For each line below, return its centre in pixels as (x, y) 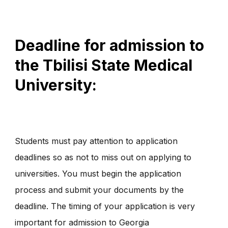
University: (56, 85)
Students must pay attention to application (96, 141)
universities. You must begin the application (98, 173)
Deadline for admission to (109, 46)
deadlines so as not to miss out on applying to (103, 157)
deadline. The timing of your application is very (105, 206)
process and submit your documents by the (99, 190)
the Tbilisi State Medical (104, 65)
